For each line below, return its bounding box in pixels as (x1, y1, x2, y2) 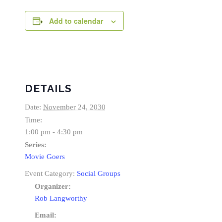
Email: (35, 211, 56, 220)
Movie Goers (25, 153, 65, 161)
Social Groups (77, 169, 120, 178)
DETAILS (25, 82, 72, 95)
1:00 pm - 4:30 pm (25, 128, 83, 136)
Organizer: (35, 182, 71, 191)
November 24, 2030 (43, 103, 106, 111)
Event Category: (25, 169, 75, 178)
